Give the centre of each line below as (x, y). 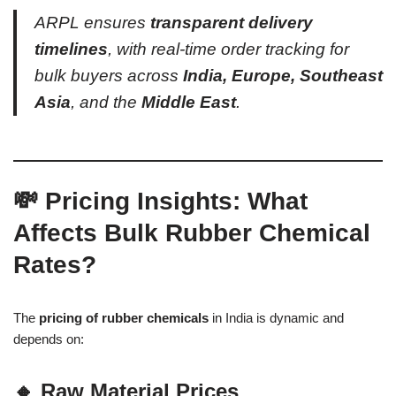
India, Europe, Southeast (283, 75)
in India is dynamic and (276, 317)
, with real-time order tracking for (228, 49)
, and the (106, 102)
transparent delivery (232, 22)
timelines (71, 49)
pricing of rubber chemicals (124, 317)
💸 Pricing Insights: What (160, 201)
